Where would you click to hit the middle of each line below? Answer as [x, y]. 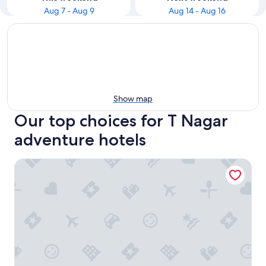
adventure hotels [80, 140]
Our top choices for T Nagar [121, 121]
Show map [133, 99]
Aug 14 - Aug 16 [197, 11]
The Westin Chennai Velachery [78, 164]
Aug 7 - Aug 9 [69, 11]
